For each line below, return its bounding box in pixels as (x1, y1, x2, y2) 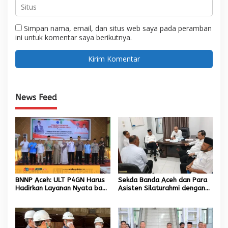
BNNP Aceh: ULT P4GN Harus (15, 176, 105, 184)
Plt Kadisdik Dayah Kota (118, 192, 194, 200)
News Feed (15, 92, 57, 102)
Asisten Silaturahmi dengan (118, 184, 205, 192)
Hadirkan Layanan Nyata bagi (15, 184, 108, 192)
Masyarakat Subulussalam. (15, 192, 100, 200)
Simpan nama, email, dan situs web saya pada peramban (24, 23, 212, 33)
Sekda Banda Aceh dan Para (118, 176, 207, 184)
